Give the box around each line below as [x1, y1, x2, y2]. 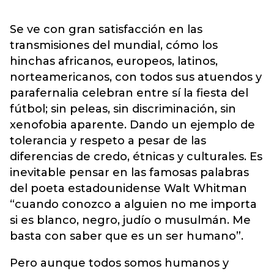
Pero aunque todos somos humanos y [10, 256, 229, 270]
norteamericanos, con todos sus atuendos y [10, 70, 262, 84]
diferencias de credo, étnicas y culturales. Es [10, 150, 262, 163]
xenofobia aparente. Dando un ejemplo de [10, 118, 255, 131]
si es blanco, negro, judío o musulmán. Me [10, 213, 251, 227]
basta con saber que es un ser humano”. [10, 229, 243, 243]
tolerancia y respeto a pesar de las [10, 134, 206, 147]
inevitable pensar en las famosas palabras [10, 166, 249, 179]
